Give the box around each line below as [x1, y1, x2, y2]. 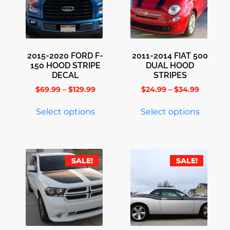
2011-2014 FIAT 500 [132, 51, 208, 61]
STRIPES [153, 70, 187, 81]
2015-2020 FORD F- [27, 51, 103, 61]
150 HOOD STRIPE [30, 61, 101, 71]
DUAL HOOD [146, 61, 194, 71]
